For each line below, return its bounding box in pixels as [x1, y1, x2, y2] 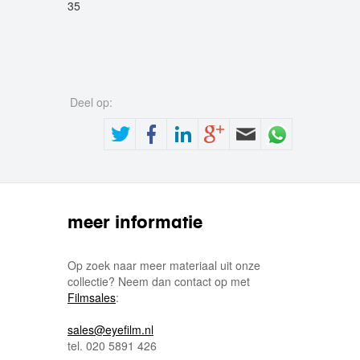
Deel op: [70, 94, 116, 110]
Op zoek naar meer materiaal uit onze [67, 257, 260, 273]
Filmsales [67, 289, 116, 305]
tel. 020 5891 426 [67, 337, 157, 354]
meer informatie [67, 211, 202, 233]
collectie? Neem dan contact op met [67, 273, 250, 289]
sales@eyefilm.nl [67, 321, 153, 337]
